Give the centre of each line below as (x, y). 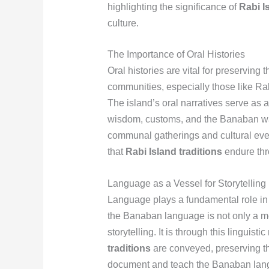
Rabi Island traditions (174, 152)
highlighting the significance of (173, 7)
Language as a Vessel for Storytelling (186, 183)
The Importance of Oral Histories (176, 55)
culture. (123, 23)
